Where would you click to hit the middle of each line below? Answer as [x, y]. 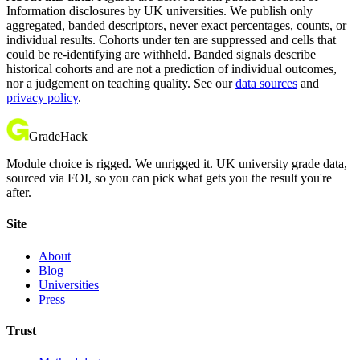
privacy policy [42, 98]
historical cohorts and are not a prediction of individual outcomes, [172, 69]
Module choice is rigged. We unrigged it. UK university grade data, [177, 164]
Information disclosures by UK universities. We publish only [160, 11]
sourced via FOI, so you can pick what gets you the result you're [169, 178]
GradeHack [58, 137]
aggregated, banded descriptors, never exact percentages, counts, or [176, 26]
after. [19, 193]
